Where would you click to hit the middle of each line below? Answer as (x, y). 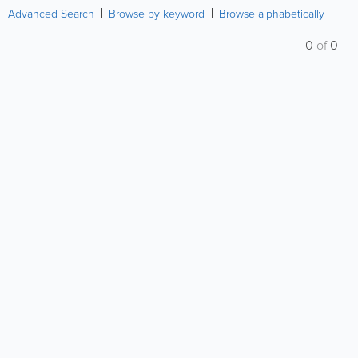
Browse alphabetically (272, 13)
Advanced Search (51, 13)
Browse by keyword (157, 13)
